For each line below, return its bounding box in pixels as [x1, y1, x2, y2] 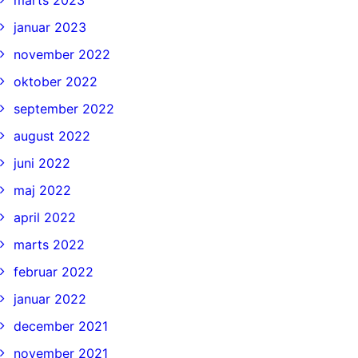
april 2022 [14, 209, 76, 225]
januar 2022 [14, 291, 86, 307]
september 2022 [14, 101, 114, 117]
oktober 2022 [14, 74, 97, 89]
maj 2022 [14, 182, 71, 198]
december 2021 [14, 318, 108, 334]
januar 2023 [14, 19, 86, 35]
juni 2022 [14, 155, 70, 171]
